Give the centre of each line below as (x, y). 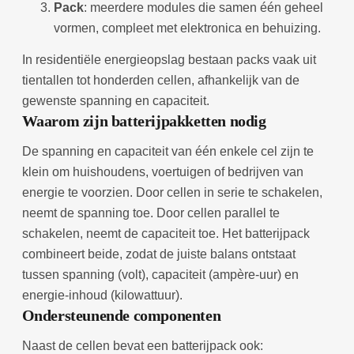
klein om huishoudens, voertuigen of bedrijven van (162, 171)
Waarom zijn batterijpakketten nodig (144, 121)
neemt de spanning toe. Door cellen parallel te (151, 213)
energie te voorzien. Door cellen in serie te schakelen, (172, 192)
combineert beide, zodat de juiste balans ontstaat (158, 254)
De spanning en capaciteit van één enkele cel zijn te (168, 151)
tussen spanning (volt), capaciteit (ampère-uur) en (160, 274)
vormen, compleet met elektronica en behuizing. (187, 28)
